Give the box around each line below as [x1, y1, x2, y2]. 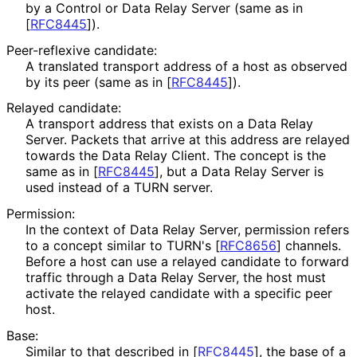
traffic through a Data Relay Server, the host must [25, 269, 326, 286]
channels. [281, 237, 341, 254]
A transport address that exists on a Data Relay [25, 116, 313, 132]
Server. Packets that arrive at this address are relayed [25, 131, 350, 148]
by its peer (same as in [25, 73, 167, 90]
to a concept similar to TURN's [25, 237, 215, 254]
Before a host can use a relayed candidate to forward [25, 253, 349, 270]
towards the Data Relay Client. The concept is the [25, 147, 326, 164]
